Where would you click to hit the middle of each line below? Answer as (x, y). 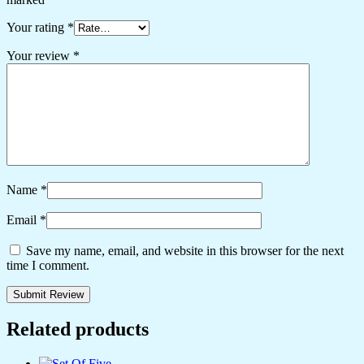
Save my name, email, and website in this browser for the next (185, 250)
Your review (40, 55)
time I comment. (48, 265)
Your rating (37, 27)
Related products (78, 329)
